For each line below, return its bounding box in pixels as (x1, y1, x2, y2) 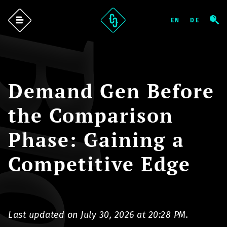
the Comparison (8, 102, 173, 128)
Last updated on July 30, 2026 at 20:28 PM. (8, 209, 188, 220)
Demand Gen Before (8, 78, 214, 104)
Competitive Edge (8, 150, 191, 177)
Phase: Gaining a (8, 126, 184, 153)
